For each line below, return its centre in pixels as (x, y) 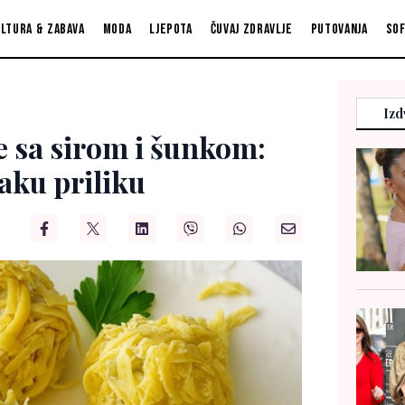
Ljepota (171, 29)
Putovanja (339, 29)
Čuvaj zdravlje (251, 29)
